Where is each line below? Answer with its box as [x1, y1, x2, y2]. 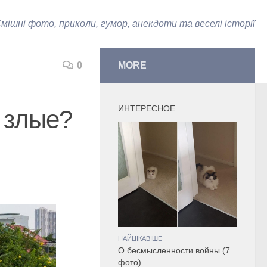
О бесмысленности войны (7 [118, 246, 230, 255]
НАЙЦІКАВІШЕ [118, 235, 162, 242]
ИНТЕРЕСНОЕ [118, 104, 175, 113]
